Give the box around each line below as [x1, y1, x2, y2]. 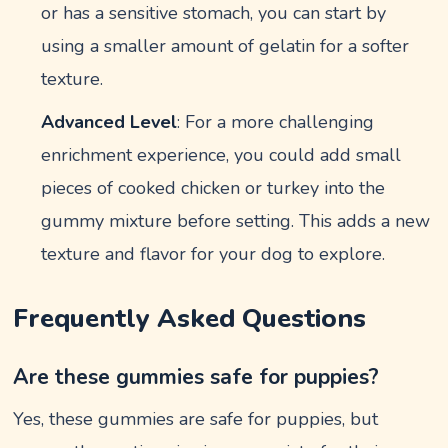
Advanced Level [41, 110, 178, 134]
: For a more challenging [177, 110, 375, 134]
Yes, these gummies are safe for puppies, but [13, 407, 379, 431]
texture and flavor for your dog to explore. [41, 242, 386, 266]
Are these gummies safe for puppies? [13, 363, 380, 391]
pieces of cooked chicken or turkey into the [41, 176, 386, 200]
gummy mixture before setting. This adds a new [41, 209, 431, 233]
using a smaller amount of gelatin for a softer [41, 34, 410, 58]
